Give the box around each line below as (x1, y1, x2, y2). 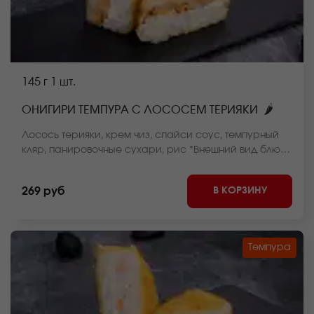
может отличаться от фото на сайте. (22, 160, 198, 170)
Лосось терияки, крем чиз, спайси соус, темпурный (22, 130, 279, 140)
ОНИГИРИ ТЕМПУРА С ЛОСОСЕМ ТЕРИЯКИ (22, 104, 258, 116)
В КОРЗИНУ (212, 185, 267, 196)
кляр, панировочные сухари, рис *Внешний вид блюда (22, 145, 292, 155)
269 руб (22, 186, 64, 197)
